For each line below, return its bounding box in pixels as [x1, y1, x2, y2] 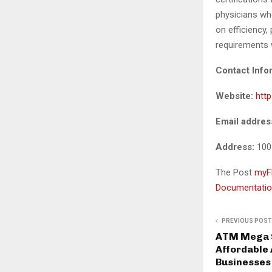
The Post [216, 167, 254, 178]
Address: [216, 141, 257, 153]
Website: [216, 90, 256, 102]
